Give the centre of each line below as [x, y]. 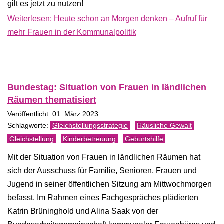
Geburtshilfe [144, 139]
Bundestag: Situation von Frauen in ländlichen [107, 87]
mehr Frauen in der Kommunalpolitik [72, 32]
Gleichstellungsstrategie [90, 125]
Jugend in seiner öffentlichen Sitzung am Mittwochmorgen [110, 184]
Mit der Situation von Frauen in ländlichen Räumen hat [104, 157]
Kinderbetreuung [89, 139]
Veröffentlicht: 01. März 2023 [53, 114]
